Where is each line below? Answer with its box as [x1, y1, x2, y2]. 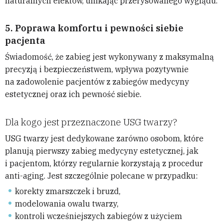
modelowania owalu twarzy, [15, 199, 118, 209]
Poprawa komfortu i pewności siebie [15, 22, 183, 34]
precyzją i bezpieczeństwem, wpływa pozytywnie [5, 64, 189, 75]
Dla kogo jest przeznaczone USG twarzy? [5, 116, 177, 128]
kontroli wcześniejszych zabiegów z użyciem [15, 211, 182, 222]
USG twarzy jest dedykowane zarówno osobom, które [5, 133, 204, 144]
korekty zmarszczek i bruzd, [15, 186, 120, 197]
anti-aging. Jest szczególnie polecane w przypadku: [5, 171, 198, 181]
